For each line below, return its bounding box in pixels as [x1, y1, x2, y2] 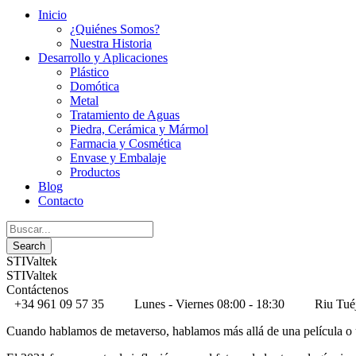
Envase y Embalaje [70, 151, 166, 164]
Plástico [70, 65, 109, 79]
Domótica [70, 79, 119, 93]
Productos [70, 165, 120, 179]
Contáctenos [6, 283, 68, 296]
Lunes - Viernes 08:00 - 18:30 [134, 297, 288, 311]
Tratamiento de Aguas [70, 108, 180, 122]
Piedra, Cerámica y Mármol [70, 122, 208, 136]
